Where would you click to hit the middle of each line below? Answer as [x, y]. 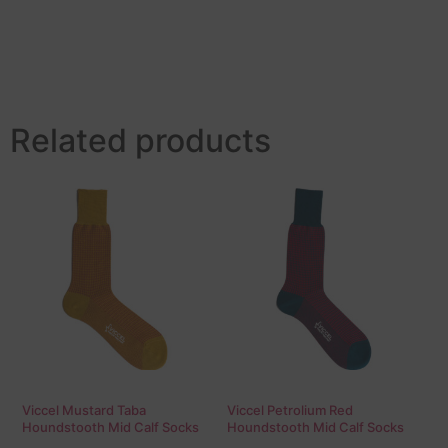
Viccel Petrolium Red [290, 410]
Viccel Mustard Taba [84, 410]
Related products [140, 141]
